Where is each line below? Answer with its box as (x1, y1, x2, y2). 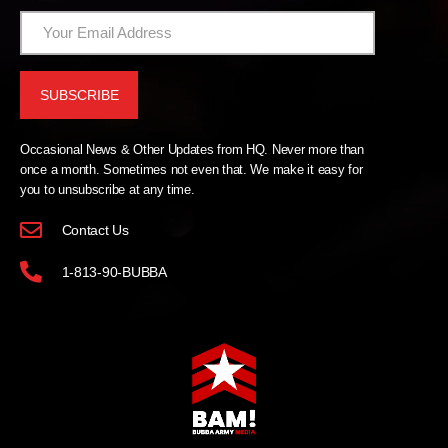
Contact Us (61, 221, 129, 238)
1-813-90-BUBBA (61, 263, 167, 280)
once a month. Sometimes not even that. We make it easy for (20, 162, 363, 178)
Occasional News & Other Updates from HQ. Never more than (20, 142, 364, 158)
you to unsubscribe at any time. (20, 182, 195, 198)
